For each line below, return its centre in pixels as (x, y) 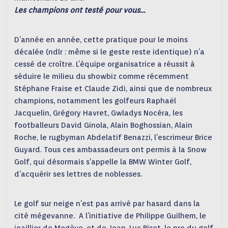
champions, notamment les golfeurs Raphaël (95, 101)
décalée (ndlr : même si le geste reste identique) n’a (110, 52)
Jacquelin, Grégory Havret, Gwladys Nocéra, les (99, 113)
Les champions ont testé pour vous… (80, 10)
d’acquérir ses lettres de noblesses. (78, 174)
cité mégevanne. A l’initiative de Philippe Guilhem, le (110, 216)
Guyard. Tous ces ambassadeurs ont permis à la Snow (111, 150)
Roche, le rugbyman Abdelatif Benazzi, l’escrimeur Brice (113, 137)
